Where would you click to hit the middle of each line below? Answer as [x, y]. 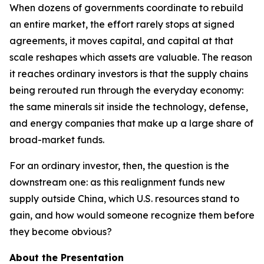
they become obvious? [61, 232]
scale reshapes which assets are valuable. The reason [131, 57]
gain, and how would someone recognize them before [132, 215]
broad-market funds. [57, 140]
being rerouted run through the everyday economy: [126, 90]
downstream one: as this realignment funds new [117, 182]
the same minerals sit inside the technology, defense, [129, 107]
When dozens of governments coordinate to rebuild [126, 8]
